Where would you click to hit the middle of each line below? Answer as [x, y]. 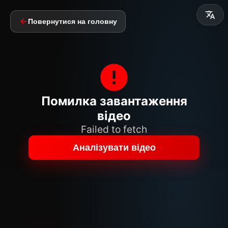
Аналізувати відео [114, 147]
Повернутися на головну [73, 21]
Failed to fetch [114, 129]
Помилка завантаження [114, 101]
